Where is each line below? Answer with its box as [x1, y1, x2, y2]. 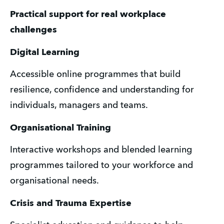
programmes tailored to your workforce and [10, 161, 193, 170]
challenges [10, 25, 57, 35]
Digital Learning [10, 47, 79, 57]
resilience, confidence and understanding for [10, 85, 194, 95]
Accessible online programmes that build [10, 70, 180, 79]
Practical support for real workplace [10, 10, 166, 19]
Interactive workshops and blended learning [10, 145, 192, 155]
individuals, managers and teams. [10, 101, 148, 110]
